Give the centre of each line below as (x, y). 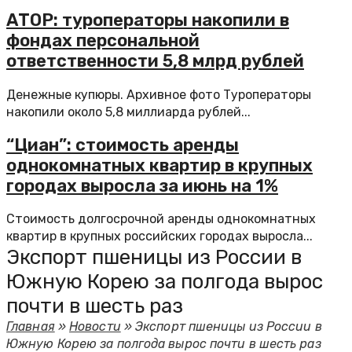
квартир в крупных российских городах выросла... (159, 236)
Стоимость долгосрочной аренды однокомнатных (161, 219)
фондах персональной (103, 41)
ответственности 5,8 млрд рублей (155, 61)
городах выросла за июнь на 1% (142, 185)
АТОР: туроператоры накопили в (148, 20)
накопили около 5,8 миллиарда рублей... (128, 112)
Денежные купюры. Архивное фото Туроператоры (159, 94)
